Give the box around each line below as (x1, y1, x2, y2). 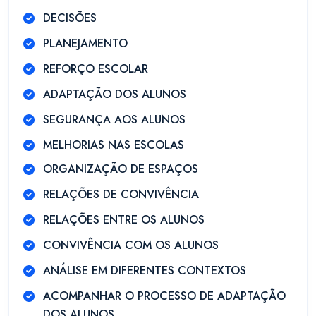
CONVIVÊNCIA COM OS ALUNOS (43, 237, 219, 253)
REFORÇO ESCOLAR (43, 61, 148, 77)
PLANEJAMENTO (43, 35, 128, 51)
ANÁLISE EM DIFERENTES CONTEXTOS (43, 262, 246, 279)
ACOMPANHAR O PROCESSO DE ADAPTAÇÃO (43, 288, 286, 304)
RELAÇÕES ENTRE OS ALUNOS (43, 212, 205, 228)
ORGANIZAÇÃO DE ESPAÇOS (43, 161, 198, 177)
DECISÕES (43, 10, 97, 26)
